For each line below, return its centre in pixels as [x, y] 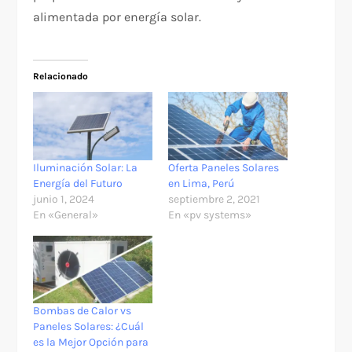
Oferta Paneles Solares [224, 167]
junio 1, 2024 [64, 199]
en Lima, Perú [201, 183]
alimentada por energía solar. [117, 17]
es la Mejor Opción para [91, 343]
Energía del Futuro [78, 183]
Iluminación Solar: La [86, 167]
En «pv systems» [210, 214]
